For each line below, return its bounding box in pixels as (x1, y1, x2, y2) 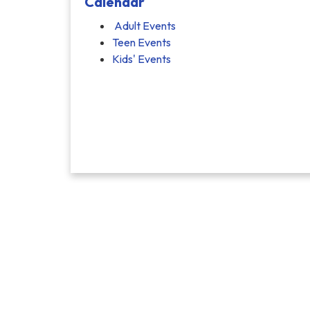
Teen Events (112, 35, 171, 49)
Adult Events (112, 19, 176, 33)
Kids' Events (112, 52, 171, 66)
